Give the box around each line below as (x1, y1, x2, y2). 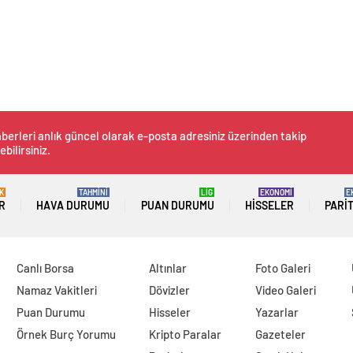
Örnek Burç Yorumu (16, 327, 116, 342)
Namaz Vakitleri (16, 283, 97, 298)
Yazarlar (255, 305, 299, 320)
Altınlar (149, 261, 188, 276)
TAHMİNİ (79, 188, 109, 198)
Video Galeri (255, 283, 317, 298)
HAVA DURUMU (36, 199, 110, 213)
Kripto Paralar (149, 327, 222, 342)
